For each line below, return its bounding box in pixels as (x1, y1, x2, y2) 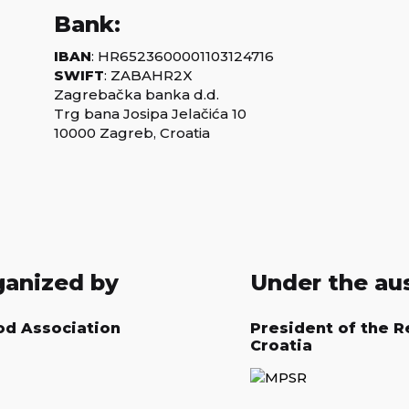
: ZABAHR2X (104, 66, 193, 84)
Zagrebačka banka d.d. (54, 85, 219, 103)
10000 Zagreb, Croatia (54, 123, 210, 142)
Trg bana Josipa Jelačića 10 (54, 104, 246, 122)
